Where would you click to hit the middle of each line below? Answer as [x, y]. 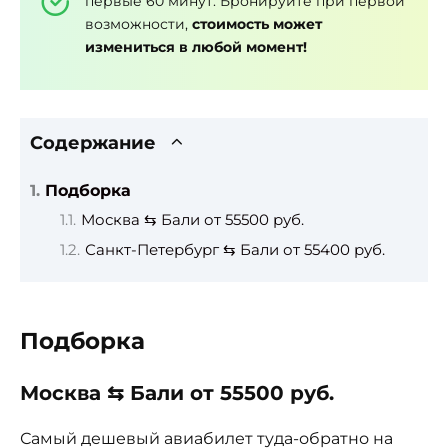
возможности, [138, 24]
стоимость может [257, 24]
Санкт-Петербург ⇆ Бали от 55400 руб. [235, 249]
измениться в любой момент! [196, 47]
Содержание [93, 142]
